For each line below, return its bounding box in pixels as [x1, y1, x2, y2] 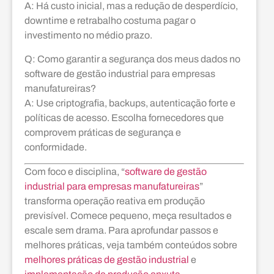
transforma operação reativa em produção [24, 196, 205, 207]
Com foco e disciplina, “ [24, 166, 125, 177]
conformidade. [24, 141, 87, 152]
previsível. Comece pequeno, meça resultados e [24, 210, 232, 221]
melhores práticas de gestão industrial [24, 254, 189, 265]
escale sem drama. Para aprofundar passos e [24, 225, 218, 236]
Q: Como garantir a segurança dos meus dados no [24, 53, 240, 64]
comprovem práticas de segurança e [24, 127, 181, 138]
